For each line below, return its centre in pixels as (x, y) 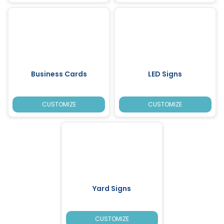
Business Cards (59, 74)
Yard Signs (112, 188)
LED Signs (165, 74)
